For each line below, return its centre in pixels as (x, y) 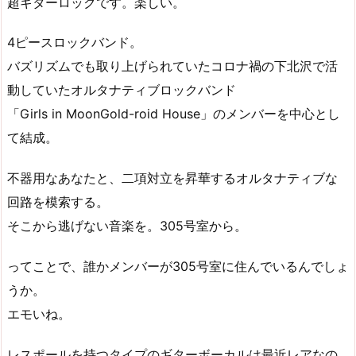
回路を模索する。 (58, 202)
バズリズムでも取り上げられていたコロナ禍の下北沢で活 (172, 66)
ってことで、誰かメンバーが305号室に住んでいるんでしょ (178, 267)
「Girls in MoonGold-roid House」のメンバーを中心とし (174, 114)
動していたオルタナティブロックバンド (122, 90)
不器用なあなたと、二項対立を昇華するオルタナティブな (172, 178)
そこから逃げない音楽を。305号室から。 (127, 226)
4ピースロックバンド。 (75, 43)
